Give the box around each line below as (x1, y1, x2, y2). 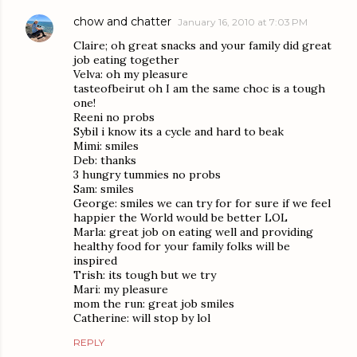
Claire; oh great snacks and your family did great (73, 38, 331, 53)
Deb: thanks (73, 153, 136, 168)
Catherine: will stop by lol (73, 311, 210, 326)
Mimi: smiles (73, 139, 139, 154)
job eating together (73, 53, 179, 68)
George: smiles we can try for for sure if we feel (73, 196, 331, 211)
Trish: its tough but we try (73, 268, 216, 283)
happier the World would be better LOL (73, 210, 288, 226)
